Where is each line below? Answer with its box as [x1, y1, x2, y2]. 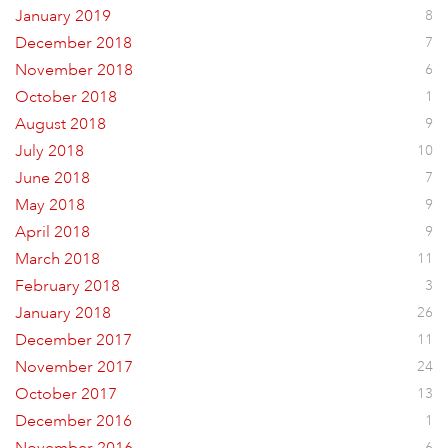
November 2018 [15, 60, 133, 80]
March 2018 [15, 249, 100, 269]
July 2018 [15, 141, 84, 161]
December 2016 [15, 411, 132, 431]
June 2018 [15, 168, 90, 188]
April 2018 [15, 222, 90, 242]
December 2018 [15, 33, 132, 53]
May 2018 [15, 195, 85, 215]
